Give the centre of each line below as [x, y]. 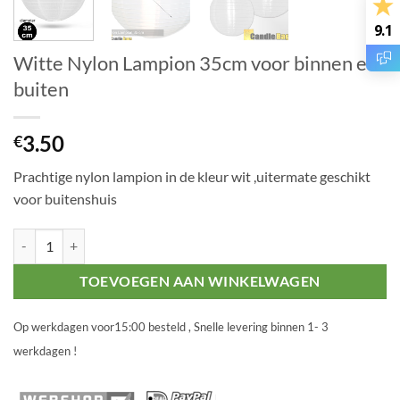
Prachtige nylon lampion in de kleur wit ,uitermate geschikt [192, 177]
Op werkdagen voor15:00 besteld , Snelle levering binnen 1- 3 [171, 326]
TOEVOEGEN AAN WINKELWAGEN [200, 282]
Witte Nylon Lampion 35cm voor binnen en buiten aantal [170, 237]
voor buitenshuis [65, 199]
